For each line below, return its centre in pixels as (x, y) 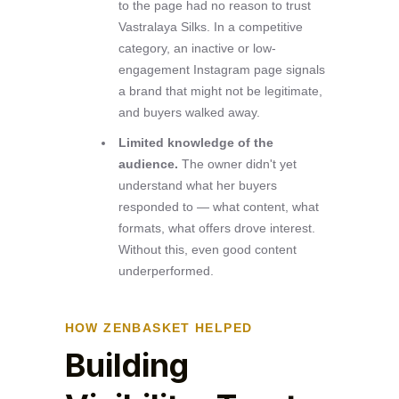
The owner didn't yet (237, 163)
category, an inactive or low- (197, 48)
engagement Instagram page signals (221, 69)
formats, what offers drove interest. (216, 228)
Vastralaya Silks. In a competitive (210, 26)
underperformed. (166, 270)
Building (126, 365)
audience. (148, 163)
